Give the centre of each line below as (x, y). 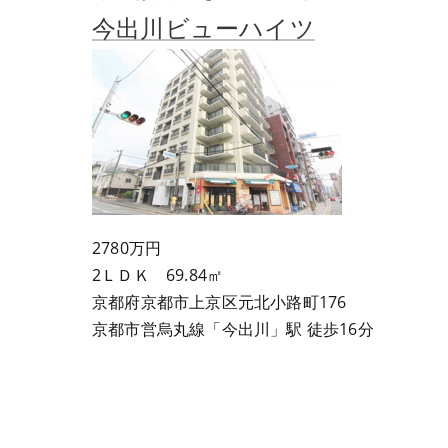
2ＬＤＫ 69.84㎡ (158, 275)
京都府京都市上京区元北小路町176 (219, 302)
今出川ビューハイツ (203, 27)
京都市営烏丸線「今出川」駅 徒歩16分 (233, 329)
